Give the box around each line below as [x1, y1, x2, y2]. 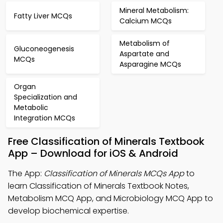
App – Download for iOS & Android [8, 146, 178, 160]
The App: [8, 168, 44, 179]
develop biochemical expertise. [8, 205, 129, 217]
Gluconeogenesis [14, 43, 74, 54]
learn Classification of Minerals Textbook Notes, [8, 180, 189, 192]
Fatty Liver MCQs [14, 10, 72, 21]
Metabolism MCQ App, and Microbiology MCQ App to [8, 193, 213, 204]
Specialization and [14, 92, 77, 102]
